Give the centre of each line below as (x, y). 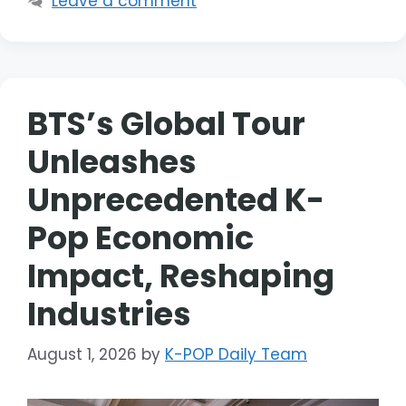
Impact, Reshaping (181, 275)
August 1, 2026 (82, 354)
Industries (109, 314)
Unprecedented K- (176, 199)
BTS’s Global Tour (166, 123)
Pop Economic (140, 237)
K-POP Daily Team (236, 354)
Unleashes (112, 161)
